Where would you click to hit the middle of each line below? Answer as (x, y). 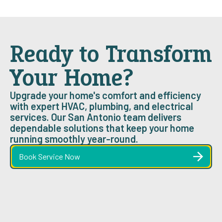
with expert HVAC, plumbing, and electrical (101, 106)
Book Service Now (49, 157)
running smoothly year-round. (74, 139)
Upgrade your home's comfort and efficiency (105, 95)
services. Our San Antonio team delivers (95, 117)
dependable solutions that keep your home (102, 128)
